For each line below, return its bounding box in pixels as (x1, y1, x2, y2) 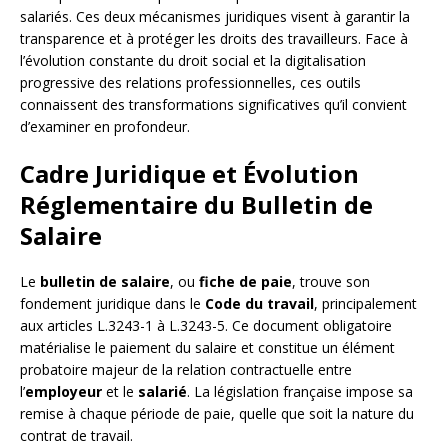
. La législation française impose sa (187, 381, 413, 401)
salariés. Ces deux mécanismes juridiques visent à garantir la (20, 6, 410, 26)
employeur (25, 381, 102, 401)
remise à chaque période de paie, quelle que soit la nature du (20, 403, 414, 423)
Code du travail (205, 293, 314, 313)
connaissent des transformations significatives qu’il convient (20, 94, 407, 114)
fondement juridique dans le (20, 293, 205, 313)
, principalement (314, 293, 417, 313)
